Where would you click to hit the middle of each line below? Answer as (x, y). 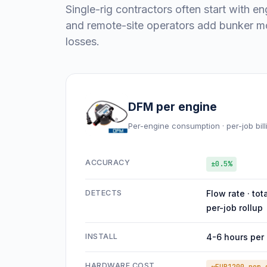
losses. (83, 41)
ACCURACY (108, 162)
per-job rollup (235, 208)
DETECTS (104, 193)
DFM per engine (173, 107)
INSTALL (102, 236)
